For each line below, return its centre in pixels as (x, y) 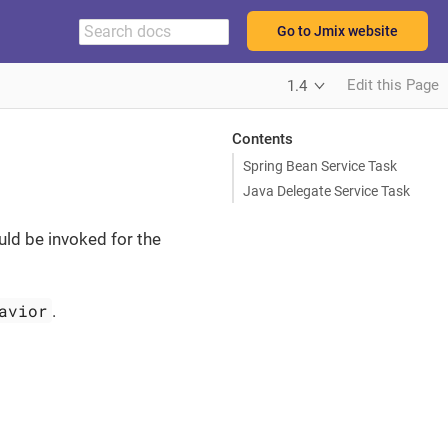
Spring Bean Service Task (320, 165)
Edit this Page (393, 85)
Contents (262, 138)
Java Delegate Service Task (326, 190)
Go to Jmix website (337, 31)
